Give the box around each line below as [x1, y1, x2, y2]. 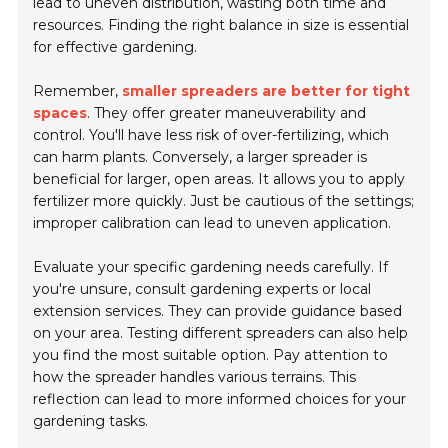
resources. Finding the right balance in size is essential [33, 16, 410, 35]
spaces [33, 104, 88, 123]
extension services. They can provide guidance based [33, 302, 403, 321]
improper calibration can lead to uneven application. [33, 214, 392, 233]
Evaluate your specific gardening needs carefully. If [33, 258, 389, 277]
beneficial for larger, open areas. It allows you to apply [33, 170, 406, 189]
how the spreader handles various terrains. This [33, 368, 357, 387]
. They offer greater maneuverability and [87, 104, 367, 123]
